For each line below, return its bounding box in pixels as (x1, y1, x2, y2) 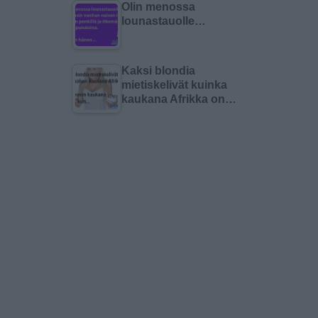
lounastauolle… (121, 15, 206, 27)
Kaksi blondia (121, 65, 195, 77)
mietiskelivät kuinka (121, 79, 227, 91)
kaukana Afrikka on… (121, 93, 236, 105)
